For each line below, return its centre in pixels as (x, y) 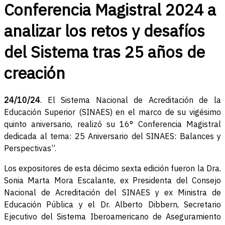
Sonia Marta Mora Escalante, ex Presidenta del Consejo (113, 181)
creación (35, 73)
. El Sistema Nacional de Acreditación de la (131, 100)
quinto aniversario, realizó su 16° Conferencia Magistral (113, 124)
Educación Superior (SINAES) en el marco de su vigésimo (113, 112)
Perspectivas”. (30, 148)
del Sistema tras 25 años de (104, 52)
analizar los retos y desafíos (104, 31)
